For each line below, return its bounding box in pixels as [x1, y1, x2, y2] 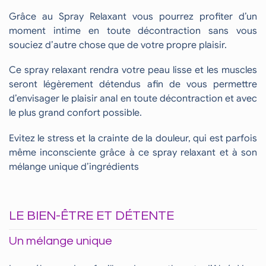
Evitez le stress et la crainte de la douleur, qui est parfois [9, 132, 257, 144]
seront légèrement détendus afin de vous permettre [9, 78, 257, 91]
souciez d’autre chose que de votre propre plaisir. [9, 39, 227, 51]
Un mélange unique [9, 235, 112, 247]
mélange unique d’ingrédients [9, 160, 139, 173]
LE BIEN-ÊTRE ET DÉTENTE [9, 208, 174, 223]
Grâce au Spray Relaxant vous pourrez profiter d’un [9, 10, 257, 23]
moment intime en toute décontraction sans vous [9, 24, 257, 37]
